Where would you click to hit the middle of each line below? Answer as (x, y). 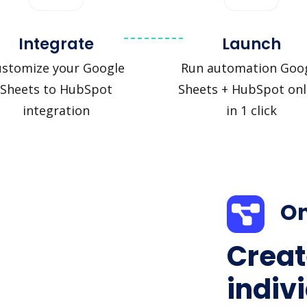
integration (56, 110)
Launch (251, 44)
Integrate (56, 44)
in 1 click (251, 110)
